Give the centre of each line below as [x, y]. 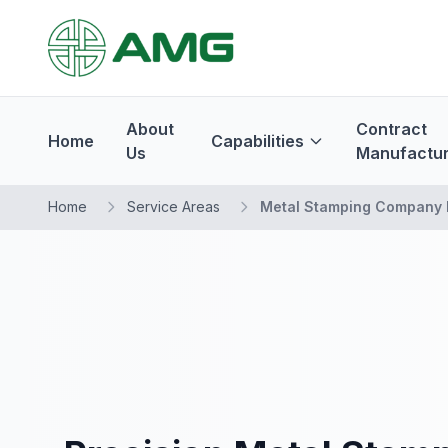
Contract [392, 129]
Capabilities [258, 141]
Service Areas [173, 206]
